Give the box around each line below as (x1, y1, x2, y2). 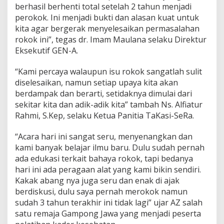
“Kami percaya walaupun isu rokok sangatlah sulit (15, 65, 202, 77)
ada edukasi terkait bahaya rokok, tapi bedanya (15, 152, 193, 164)
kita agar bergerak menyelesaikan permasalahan (15, 22, 199, 34)
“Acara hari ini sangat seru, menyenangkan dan (15, 130, 192, 142)
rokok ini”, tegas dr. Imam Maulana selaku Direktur (15, 33, 206, 45)
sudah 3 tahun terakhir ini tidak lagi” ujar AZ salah (15, 196, 202, 208)
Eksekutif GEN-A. (15, 44, 78, 56)
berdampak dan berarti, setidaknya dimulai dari (15, 87, 192, 99)
